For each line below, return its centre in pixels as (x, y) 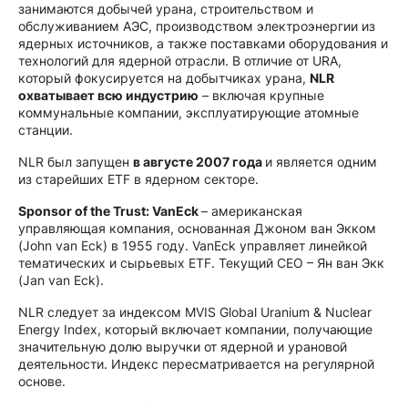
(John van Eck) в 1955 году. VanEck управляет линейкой (193, 245)
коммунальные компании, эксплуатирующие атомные (189, 112)
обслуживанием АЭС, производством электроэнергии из (197, 26)
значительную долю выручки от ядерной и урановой (183, 347)
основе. (42, 381)
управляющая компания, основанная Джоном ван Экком (197, 228)
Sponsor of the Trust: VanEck (110, 211)
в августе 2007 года (199, 162)
